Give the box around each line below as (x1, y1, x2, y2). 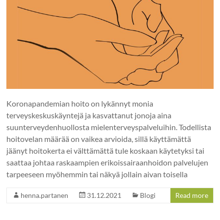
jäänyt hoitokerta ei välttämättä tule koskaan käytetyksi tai (6, 145, 205, 155)
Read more (175, 191, 208, 199)
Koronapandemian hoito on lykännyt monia (6, 98, 154, 108)
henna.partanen (21, 191, 69, 199)
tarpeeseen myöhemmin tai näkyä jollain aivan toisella (6, 169, 188, 179)
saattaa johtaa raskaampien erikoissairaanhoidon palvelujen (6, 157, 209, 167)
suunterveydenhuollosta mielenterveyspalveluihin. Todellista (6, 122, 212, 132)
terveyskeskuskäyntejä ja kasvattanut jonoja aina (6, 110, 172, 120)
